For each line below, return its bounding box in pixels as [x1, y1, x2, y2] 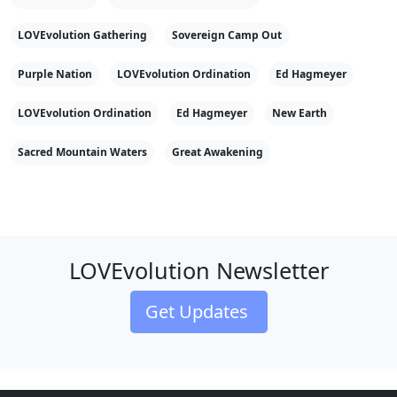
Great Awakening [172, 144, 263, 160]
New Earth [272, 105, 327, 121]
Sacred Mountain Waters [18, 144, 147, 160]
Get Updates [144, 300, 253, 323]
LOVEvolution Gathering [18, 27, 147, 43]
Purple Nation [18, 66, 92, 82]
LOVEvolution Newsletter [68, 255, 329, 285]
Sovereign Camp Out [172, 27, 282, 43]
